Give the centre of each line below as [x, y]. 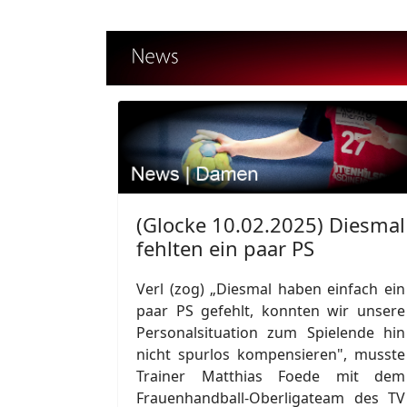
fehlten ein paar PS [225, 248]
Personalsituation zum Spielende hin [271, 332]
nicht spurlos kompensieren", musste [271, 354]
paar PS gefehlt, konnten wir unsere [271, 310]
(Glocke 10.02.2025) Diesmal [271, 224]
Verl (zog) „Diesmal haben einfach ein [271, 288]
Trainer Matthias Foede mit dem [271, 376]
